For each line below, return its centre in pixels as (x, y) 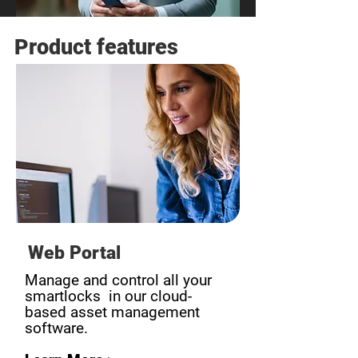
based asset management (112, 312)
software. (56, 328)
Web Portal (74, 253)
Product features (96, 47)
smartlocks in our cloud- (108, 296)
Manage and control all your (118, 280)
